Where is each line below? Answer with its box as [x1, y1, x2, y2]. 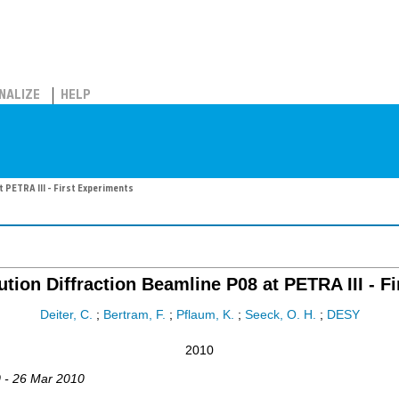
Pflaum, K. [175, 308, 234, 322]
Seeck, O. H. [244, 308, 316, 322]
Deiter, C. [39, 308, 93, 322]
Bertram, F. [102, 308, 166, 322]
